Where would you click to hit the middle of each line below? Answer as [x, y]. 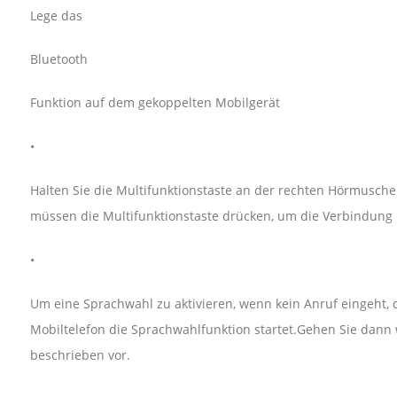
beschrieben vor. [80, 354]
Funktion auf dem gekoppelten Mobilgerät [155, 103]
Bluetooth [58, 59]
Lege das [56, 15]
